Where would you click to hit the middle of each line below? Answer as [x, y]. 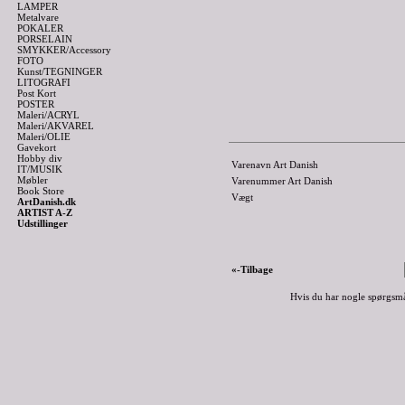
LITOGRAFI [44, 82]
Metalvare [38, 17]
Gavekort [37, 147]
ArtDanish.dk [47, 202]
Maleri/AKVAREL [56, 126]
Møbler [33, 180]
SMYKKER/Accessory [64, 50]
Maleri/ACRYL [48, 115]
